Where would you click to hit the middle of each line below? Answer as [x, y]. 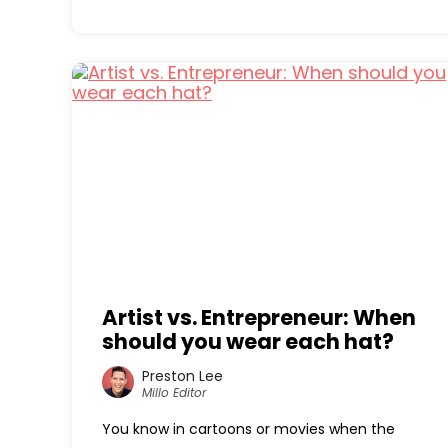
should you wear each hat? [248, 341]
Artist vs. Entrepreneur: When [259, 317]
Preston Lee [182, 375]
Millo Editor [174, 392]
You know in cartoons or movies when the [248, 429]
